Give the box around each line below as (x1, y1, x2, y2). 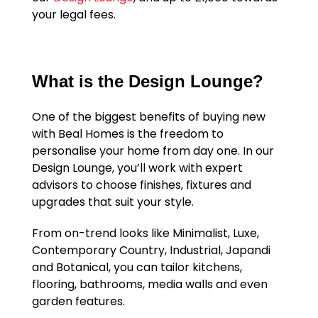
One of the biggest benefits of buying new (31, 109, 265, 126)
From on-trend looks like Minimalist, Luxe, (31, 225, 259, 242)
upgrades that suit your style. (31, 194, 194, 211)
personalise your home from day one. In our (31, 143, 274, 160)
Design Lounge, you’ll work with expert (31, 160, 243, 177)
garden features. (31, 293, 125, 310)
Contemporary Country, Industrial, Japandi (31, 242, 270, 259)
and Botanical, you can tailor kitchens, (31, 259, 242, 276)
